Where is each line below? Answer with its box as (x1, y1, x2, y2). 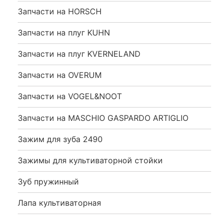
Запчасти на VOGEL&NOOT (18, 91, 122, 102)
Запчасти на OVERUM (18, 70, 102, 80)
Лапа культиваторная (18, 198, 101, 208)
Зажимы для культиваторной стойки (18, 155, 163, 165)
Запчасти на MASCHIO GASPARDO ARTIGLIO (18, 112, 188, 123)
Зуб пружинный (18, 177, 79, 187)
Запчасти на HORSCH (18, 6, 102, 16)
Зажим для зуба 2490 (18, 134, 103, 144)
